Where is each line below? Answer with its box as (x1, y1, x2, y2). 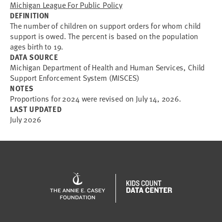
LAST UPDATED (10, 104, 62, 114)
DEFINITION (10, 10, 50, 21)
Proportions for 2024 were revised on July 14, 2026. (10, 93, 181, 105)
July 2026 (10, 113, 41, 125)
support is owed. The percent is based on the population (10, 30, 199, 42)
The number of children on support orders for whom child (10, 20, 201, 32)
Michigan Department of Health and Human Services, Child (10, 61, 205, 73)
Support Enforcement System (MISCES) (10, 72, 139, 84)
